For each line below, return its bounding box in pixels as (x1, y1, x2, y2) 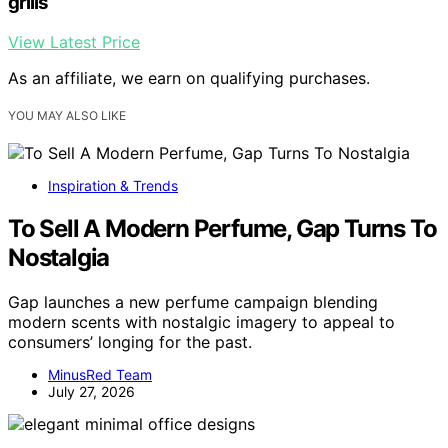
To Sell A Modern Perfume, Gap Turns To (8, 214, 437, 244)
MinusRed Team (48, 366, 152, 384)
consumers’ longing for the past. (8, 332, 252, 353)
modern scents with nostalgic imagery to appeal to (8, 312, 395, 333)
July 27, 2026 (48, 383, 135, 401)
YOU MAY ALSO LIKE (8, 108, 126, 124)
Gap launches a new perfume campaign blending (8, 292, 378, 313)
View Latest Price (8, 32, 140, 53)
